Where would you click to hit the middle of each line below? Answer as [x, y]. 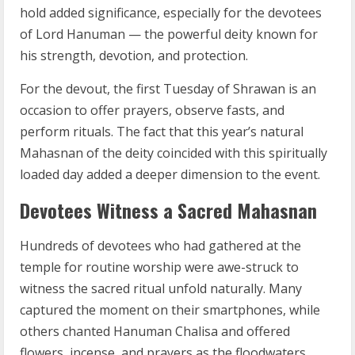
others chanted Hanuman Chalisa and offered [155, 331]
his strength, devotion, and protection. [134, 55]
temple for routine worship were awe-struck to [159, 267]
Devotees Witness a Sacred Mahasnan [168, 210]
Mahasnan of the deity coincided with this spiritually [174, 153]
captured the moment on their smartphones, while [170, 310]
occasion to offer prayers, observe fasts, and [152, 110]
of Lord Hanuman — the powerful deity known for [169, 34]
